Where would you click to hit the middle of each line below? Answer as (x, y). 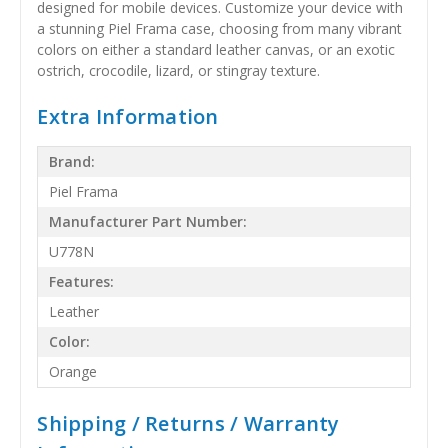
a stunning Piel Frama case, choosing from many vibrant (220, 28)
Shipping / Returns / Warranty (188, 423)
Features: (82, 282)
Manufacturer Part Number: (148, 222)
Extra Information (128, 116)
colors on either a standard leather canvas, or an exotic (216, 49)
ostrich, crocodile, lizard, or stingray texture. (179, 70)
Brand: (72, 162)
